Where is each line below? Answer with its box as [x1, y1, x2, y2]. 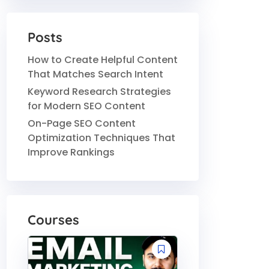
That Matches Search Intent [28, 67, 163, 81]
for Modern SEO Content [28, 98, 145, 113]
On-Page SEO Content [28, 116, 136, 130]
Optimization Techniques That [28, 130, 175, 145]
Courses [28, 211, 79, 228]
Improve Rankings [28, 145, 115, 159]
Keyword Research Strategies [28, 84, 171, 98]
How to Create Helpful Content [28, 52, 178, 67]
